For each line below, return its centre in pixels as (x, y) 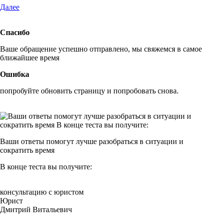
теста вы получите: (59, 166)
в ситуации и (161, 141)
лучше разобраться (107, 141)
